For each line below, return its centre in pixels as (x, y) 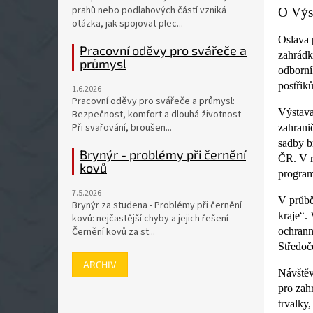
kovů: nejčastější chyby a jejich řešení (150, 219)
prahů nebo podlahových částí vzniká (149, 10)
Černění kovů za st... (114, 232)
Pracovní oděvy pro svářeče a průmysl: (153, 101)
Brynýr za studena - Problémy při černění (157, 205)
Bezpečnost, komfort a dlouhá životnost (156, 115)
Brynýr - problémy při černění (163, 154)
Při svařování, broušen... (122, 128)
